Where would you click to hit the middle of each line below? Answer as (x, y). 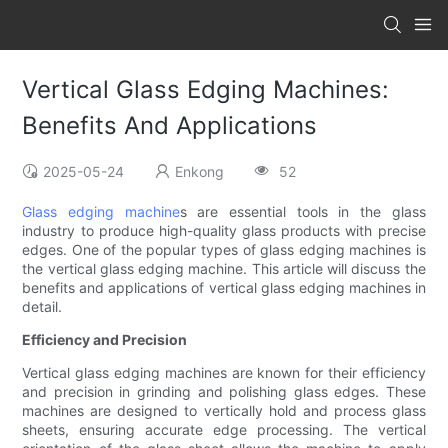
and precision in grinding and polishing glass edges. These (224, 392)
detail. (42, 307)
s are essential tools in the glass (302, 212)
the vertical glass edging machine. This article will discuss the (224, 269)
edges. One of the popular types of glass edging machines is (224, 250)
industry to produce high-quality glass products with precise (224, 231)
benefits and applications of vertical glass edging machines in (224, 288)
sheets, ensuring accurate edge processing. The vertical (224, 430)
